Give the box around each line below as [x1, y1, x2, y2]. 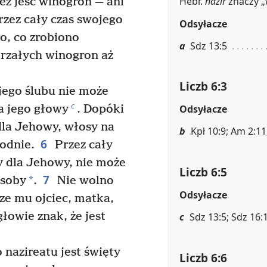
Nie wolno [54, 174, 114, 188]
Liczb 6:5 [179, 163, 227, 180]
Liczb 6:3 [179, 78, 227, 95]
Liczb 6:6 [179, 249, 227, 266]
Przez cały [51, 138, 113, 153]
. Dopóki [77, 103, 124, 117]
